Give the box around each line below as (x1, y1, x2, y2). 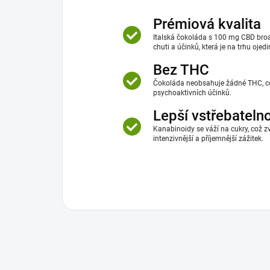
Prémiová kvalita (153, 15, 261, 33)
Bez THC (153, 61, 209, 78)
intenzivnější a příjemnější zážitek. (153, 134, 263, 143)
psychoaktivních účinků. (153, 88, 231, 97)
